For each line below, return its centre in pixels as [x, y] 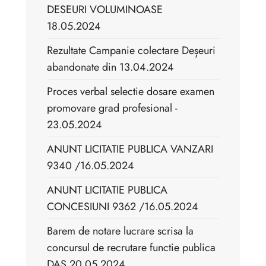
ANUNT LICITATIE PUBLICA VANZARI [130, 149]
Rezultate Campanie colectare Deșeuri [131, 51]
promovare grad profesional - [112, 108]
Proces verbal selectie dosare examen [131, 92]
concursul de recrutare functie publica [131, 248]
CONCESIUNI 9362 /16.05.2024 [123, 207]
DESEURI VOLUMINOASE [105, 10]
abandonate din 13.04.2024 [110, 67]
